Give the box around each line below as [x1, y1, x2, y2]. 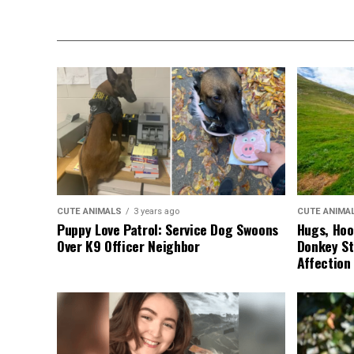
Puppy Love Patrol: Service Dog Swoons [57, 219, 278, 240]
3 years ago [134, 206, 179, 217]
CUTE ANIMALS [57, 206, 122, 217]
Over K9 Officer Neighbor [57, 235, 200, 257]
